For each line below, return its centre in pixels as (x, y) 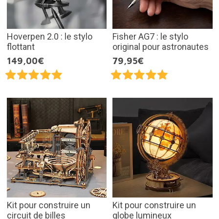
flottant (21, 46)
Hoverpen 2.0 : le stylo (49, 36)
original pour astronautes (161, 46)
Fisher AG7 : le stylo (150, 36)
